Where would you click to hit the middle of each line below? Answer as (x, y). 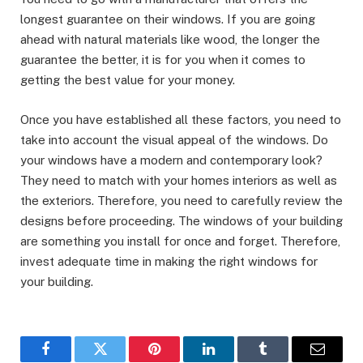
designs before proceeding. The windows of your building (181, 220)
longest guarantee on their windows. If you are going (168, 19)
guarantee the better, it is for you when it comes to (163, 60)
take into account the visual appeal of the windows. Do (174, 139)
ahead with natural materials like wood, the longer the (170, 40)
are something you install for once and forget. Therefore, (180, 241)
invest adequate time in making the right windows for (169, 261)
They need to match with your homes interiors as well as (179, 180)
